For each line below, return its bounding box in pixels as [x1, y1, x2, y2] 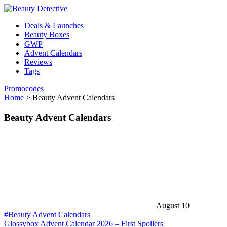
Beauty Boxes [24, 30, 69, 39]
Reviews [24, 58, 52, 66]
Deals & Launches [24, 21, 84, 30]
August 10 [156, 201, 190, 210]
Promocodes [4, 84, 44, 93]
